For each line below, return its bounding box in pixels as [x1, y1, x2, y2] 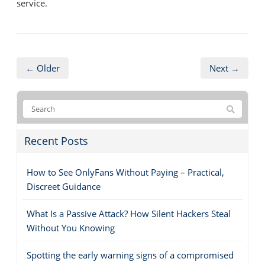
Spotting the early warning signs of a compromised [27, 248, 234, 261]
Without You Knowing [27, 221, 115, 234]
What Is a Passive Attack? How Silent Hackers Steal [27, 207, 231, 219]
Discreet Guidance [27, 180, 101, 192]
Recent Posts [24, 133, 88, 148]
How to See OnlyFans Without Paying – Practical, [27, 166, 224, 178]
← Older [25, 62, 60, 74]
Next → [209, 62, 240, 74]
